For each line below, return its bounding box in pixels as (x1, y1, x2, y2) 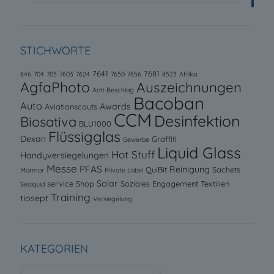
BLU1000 (79, 118, 111, 128)
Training (51, 190, 91, 204)
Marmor (20, 165, 44, 174)
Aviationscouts (45, 101, 97, 111)
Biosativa (20, 113, 76, 130)
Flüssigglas (48, 127, 120, 146)
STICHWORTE (20, 43, 91, 57)
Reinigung (169, 163, 210, 175)
